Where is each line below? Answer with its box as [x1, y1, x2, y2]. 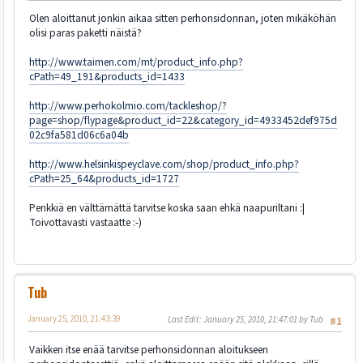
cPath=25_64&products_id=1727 [29, 171, 179, 187]
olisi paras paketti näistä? [29, 25, 142, 41]
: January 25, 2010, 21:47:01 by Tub [199, 313, 323, 326]
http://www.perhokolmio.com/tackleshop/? [29, 98, 227, 114]
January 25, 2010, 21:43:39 [28, 312, 120, 325]
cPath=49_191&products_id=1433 [29, 69, 185, 85]
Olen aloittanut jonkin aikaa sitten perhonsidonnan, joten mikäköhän [29, 11, 336, 27]
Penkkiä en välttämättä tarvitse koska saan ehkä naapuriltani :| [29, 200, 305, 216]
